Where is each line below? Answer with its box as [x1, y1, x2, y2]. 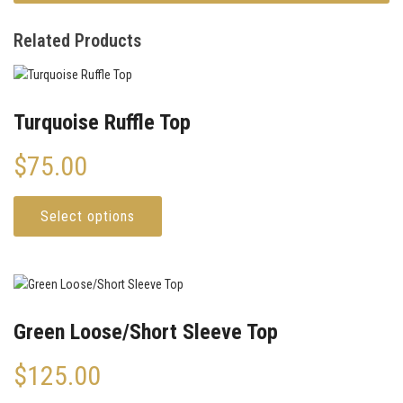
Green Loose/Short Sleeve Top [13, 319, 278, 345]
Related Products [13, 30, 141, 52]
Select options [40, 208, 135, 226]
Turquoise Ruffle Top [13, 110, 191, 136]
